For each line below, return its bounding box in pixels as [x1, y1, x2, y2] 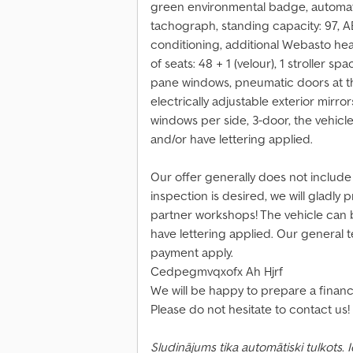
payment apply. [150, 244, 233, 261]
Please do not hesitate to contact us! [150, 301, 350, 318]
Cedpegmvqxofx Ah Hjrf [150, 263, 283, 280]
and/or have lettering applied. [150, 131, 313, 147]
